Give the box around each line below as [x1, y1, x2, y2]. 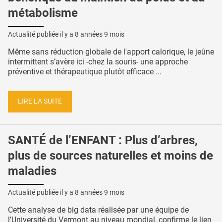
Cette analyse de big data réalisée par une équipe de [8, 205, 189, 215]
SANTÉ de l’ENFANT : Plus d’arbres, [8, 133, 198, 148]
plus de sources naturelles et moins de [8, 149, 213, 163]
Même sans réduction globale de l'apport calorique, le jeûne [8, 47, 214, 56]
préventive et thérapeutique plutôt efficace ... [8, 66, 162, 76]
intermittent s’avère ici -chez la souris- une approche [8, 56, 188, 66]
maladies [8, 164, 56, 178]
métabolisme [8, 6, 78, 20]
